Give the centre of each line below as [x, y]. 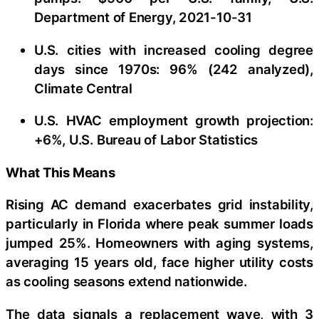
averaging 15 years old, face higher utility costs [159, 262]
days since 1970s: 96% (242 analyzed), [174, 69]
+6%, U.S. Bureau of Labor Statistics [146, 140]
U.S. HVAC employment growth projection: [174, 120]
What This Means [61, 172]
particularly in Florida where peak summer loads [159, 224]
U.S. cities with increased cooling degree [174, 49]
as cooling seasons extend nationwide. [126, 281]
